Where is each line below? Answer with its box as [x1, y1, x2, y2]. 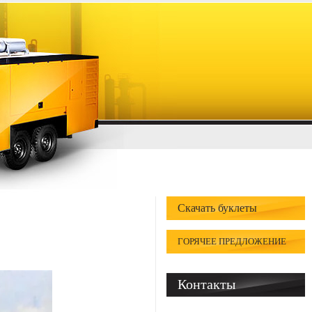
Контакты [178, 276, 235, 292]
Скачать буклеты [178, 202, 257, 214]
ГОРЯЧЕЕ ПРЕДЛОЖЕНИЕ [178, 236, 286, 247]
